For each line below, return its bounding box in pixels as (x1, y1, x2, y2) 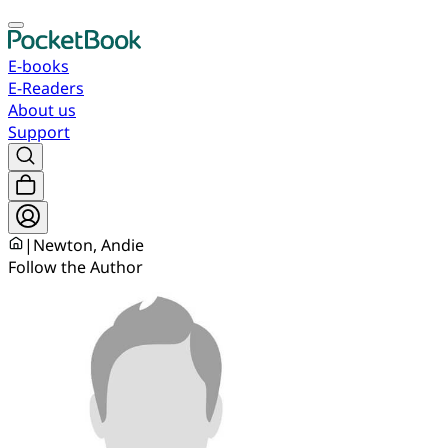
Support (8, 121, 70, 143)
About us (8, 99, 76, 121)
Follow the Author (8, 256, 143, 278)
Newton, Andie (33, 234, 144, 256)
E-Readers (8, 77, 84, 99)
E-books (8, 55, 69, 77)
